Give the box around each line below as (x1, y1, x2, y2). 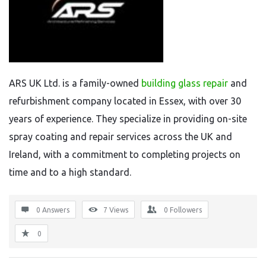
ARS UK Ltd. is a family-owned (9, 78, 141, 88)
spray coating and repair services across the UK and (9, 131, 232, 142)
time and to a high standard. (9, 167, 131, 178)
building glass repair (141, 78, 228, 88)
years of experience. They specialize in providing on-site (9, 113, 247, 124)
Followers (170, 206, 202, 214)
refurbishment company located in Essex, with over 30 (9, 96, 241, 106)
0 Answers (36, 206, 69, 214)
